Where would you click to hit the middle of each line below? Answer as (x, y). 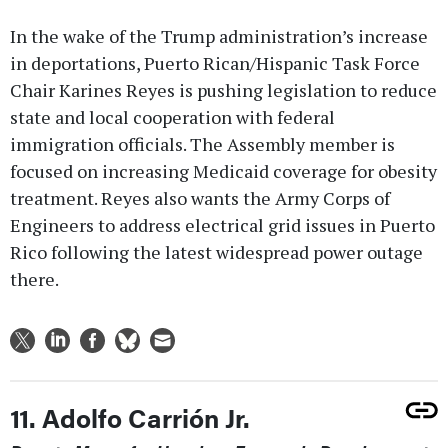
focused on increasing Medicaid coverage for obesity (223, 170)
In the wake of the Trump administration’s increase (219, 35)
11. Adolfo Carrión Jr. (130, 417)
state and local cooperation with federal (172, 116)
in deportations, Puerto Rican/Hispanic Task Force (215, 62)
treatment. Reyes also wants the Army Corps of (200, 197)
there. (34, 278)
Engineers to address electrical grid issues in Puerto (222, 224)
